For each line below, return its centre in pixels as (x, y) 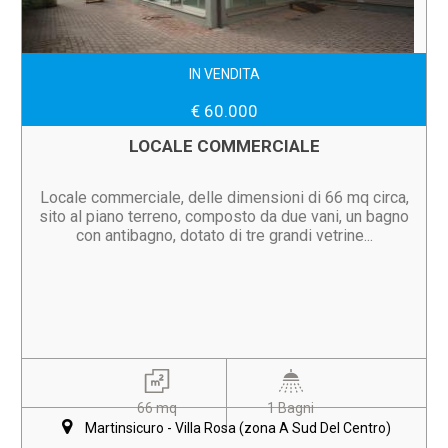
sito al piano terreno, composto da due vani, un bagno (224, 216)
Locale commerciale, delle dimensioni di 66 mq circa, (224, 197)
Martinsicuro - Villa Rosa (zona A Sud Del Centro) (238, 428)
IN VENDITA (224, 74)
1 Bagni (291, 408)
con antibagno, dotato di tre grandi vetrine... (224, 235)
